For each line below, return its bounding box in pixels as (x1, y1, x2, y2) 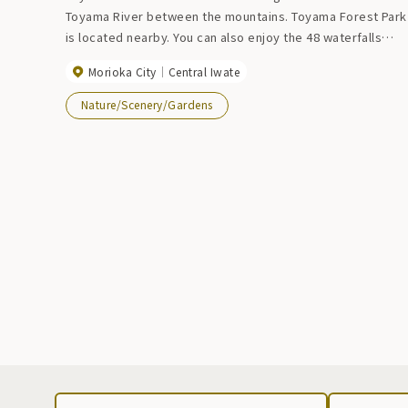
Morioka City (88, 63, 157, 79)
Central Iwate (168, 63, 240, 79)
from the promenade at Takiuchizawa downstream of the (66, 49, 397, 67)
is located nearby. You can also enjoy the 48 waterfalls (66, 28, 382, 46)
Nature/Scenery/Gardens (81, 97, 213, 113)
